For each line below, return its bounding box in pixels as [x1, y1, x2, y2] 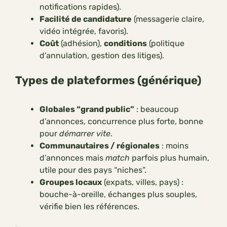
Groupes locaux [40, 177, 102, 187]
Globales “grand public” [40, 104, 134, 115]
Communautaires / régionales [40, 141, 160, 151]
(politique [147, 39, 184, 49]
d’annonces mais [40, 153, 105, 163]
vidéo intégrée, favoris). [40, 26, 128, 36]
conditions [104, 39, 147, 49]
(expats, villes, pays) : [102, 177, 183, 187]
